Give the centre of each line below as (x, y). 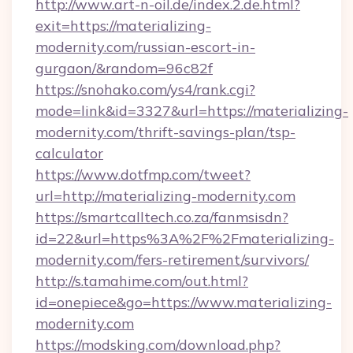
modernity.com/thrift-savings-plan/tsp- (165, 132)
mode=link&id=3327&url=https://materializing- (192, 111)
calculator (69, 153)
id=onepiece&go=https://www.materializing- (184, 302)
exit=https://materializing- (123, 26)
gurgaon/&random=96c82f (124, 68)
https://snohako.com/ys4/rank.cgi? (145, 89)
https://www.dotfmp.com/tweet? (143, 175)
